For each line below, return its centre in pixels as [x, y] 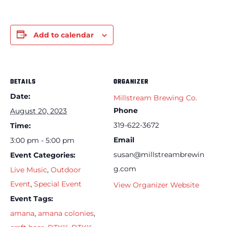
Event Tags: [32, 198]
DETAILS [23, 82]
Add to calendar [64, 35]
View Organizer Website [156, 185]
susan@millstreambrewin [159, 154]
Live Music [29, 169]
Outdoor [66, 169]
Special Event [58, 184]
